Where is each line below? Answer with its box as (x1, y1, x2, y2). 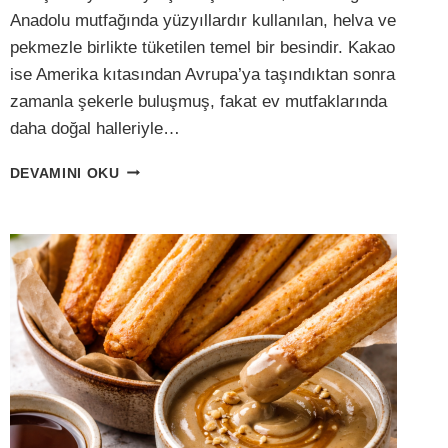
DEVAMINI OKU (9, 165, 120, 181)
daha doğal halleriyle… (9, 118, 180, 138)
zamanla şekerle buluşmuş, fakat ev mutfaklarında (9, 91, 387, 111)
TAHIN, (118, 223, 169, 239)
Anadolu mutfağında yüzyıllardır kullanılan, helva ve (9, 10, 396, 30)
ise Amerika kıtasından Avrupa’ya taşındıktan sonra (9, 64, 395, 84)
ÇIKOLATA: (118, 202, 201, 218)
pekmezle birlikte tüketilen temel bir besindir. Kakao (9, 37, 395, 57)
